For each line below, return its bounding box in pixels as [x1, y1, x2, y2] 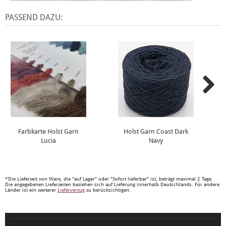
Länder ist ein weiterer [5, 187, 58, 193]
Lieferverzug [58, 187, 85, 193]
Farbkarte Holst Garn [18, 128, 79, 135]
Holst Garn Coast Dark [124, 128, 188, 135]
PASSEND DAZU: [5, 13, 63, 22]
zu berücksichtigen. [85, 187, 131, 193]
